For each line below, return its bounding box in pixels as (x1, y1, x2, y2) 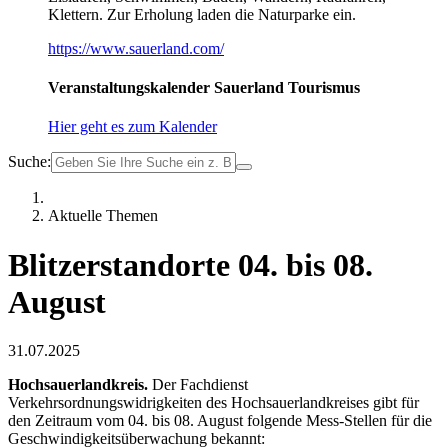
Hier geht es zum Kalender (48, 118, 217, 136)
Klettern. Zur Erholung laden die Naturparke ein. (48, 5, 356, 23)
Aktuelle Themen (48, 207, 158, 225)
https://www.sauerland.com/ (48, 39, 224, 57)
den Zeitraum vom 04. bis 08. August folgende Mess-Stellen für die (8, 412, 432, 430)
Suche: (8, 153, 51, 171)
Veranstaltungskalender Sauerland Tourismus (48, 79, 360, 97)
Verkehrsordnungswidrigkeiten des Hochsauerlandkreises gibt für (8, 394, 419, 412)
